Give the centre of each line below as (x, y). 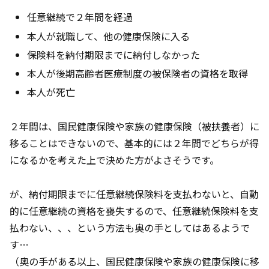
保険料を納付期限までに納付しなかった (114, 54)
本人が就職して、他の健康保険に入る (109, 36)
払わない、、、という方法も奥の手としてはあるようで (130, 227)
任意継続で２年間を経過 (80, 17)
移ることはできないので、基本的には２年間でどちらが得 (134, 143)
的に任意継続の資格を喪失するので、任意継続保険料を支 (134, 210)
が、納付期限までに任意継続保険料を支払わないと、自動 (134, 194)
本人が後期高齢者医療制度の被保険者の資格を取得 (138, 73)
